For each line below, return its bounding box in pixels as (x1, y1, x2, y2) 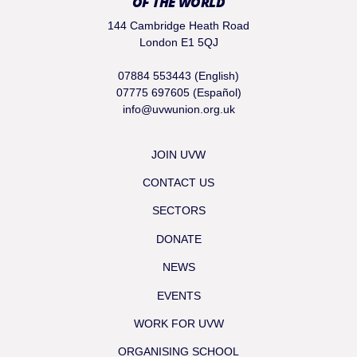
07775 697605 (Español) (116, 85, 241, 99)
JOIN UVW (151, 147, 206, 161)
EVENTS (156, 288, 201, 302)
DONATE (155, 232, 202, 245)
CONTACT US (143, 176, 214, 190)
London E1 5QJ (139, 35, 218, 49)
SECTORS (151, 204, 206, 218)
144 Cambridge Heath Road (108, 18, 249, 32)
